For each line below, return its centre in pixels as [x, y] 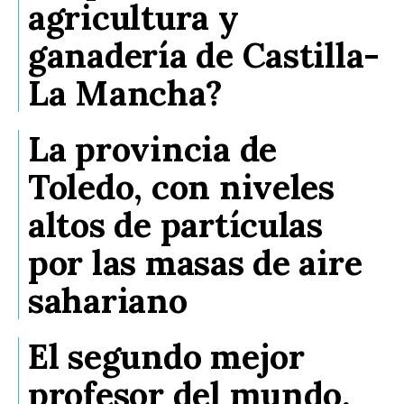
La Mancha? [125, 92]
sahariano [108, 300]
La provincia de [153, 148]
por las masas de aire [195, 262]
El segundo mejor [166, 356]
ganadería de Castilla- [204, 55]
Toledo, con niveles [181, 186]
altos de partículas [175, 224]
